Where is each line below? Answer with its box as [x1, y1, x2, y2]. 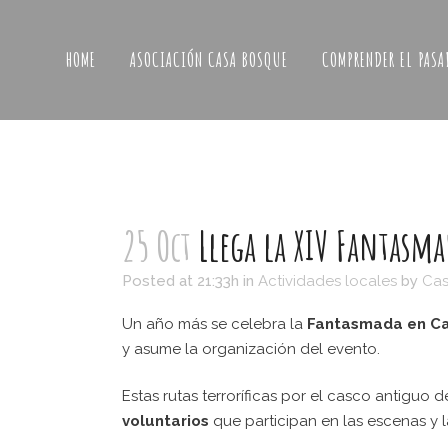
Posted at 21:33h [122, 272, 239, 290]
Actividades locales [258, 272, 397, 290]
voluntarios [122, 412, 213, 430]
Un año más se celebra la [122, 315, 303, 333]
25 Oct [122, 220, 191, 271]
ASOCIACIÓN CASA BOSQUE [130, 47, 288, 72]
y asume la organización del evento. [122, 340, 380, 358]
